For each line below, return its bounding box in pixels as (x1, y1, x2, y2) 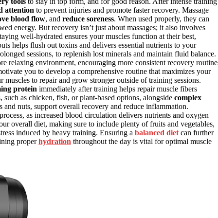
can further (179, 128, 214, 137)
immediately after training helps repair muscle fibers (37, 85, 197, 93)
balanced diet (135, 128, 179, 137)
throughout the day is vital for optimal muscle (71, 137, 212, 146)
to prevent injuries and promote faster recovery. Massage (34, 6, 209, 15)
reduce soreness (62, 15, 114, 23)
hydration (38, 137, 71, 146)
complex (174, 93, 201, 102)
